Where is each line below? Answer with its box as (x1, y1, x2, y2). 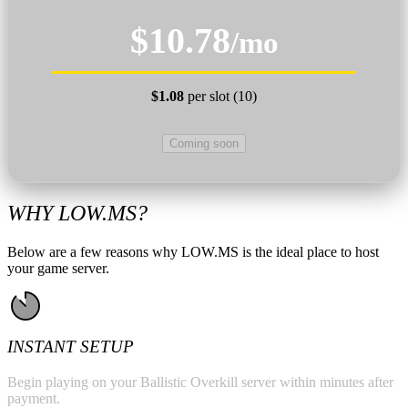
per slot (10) (184, 87, 257, 104)
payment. (7, 390, 60, 406)
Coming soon (169, 136, 239, 150)
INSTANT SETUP (7, 337, 134, 357)
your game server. (7, 260, 109, 276)
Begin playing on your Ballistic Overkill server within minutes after (7, 373, 393, 390)
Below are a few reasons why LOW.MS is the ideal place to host (7, 243, 379, 260)
